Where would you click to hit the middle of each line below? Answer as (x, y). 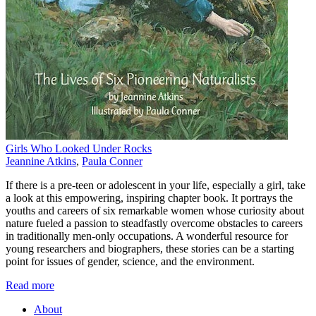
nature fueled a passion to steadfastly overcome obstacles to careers (154, 223)
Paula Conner (112, 161)
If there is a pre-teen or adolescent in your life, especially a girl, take (156, 185)
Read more (30, 285)
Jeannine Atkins (41, 161)
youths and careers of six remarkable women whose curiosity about (155, 210)
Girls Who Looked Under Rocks (79, 148)
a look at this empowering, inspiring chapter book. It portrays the (149, 197)
